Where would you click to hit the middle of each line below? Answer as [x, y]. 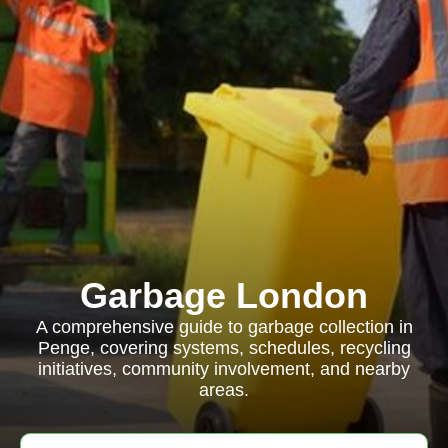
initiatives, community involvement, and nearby [224, 369]
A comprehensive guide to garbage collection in [224, 327]
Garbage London [224, 295]
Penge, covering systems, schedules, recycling [224, 348]
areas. [224, 390]
